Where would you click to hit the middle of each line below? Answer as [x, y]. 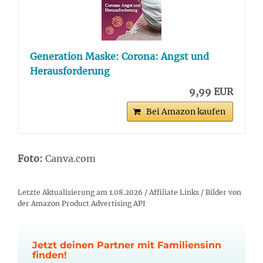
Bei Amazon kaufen [186, 111]
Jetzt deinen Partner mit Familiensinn [127, 245]
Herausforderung [70, 71]
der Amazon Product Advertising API [82, 203]
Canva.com [69, 158]
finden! [50, 255]
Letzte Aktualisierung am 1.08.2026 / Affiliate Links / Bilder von [129, 192]
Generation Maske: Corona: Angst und [119, 56]
